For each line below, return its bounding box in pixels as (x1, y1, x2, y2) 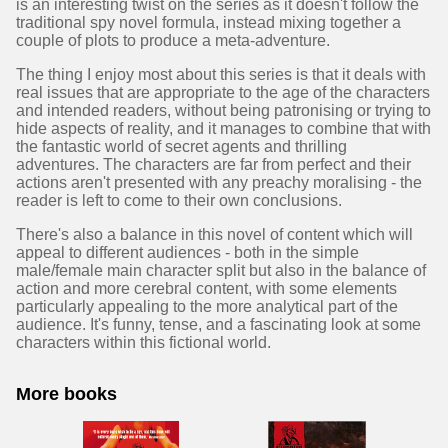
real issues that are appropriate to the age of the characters (16, 84, 430, 101)
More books (16, 384, 117, 404)
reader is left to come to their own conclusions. (16, 192, 342, 209)
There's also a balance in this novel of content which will (16, 226, 413, 243)
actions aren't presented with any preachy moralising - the (16, 174, 422, 191)
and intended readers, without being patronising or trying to (16, 102, 431, 119)
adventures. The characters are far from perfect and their (16, 156, 411, 173)
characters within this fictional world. (16, 334, 271, 351)
